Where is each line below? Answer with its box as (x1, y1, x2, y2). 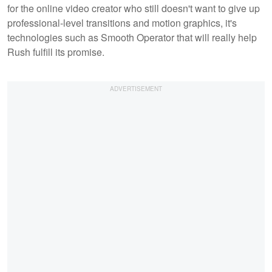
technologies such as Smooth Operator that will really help (7, 30, 257, 44)
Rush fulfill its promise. (7, 44, 104, 59)
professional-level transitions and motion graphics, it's (7, 15, 237, 30)
